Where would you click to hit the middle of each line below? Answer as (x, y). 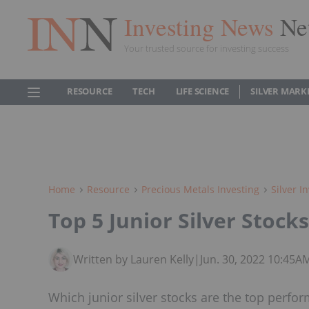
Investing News (202, 26)
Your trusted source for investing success (207, 48)
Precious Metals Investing (200, 189)
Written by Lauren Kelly (133, 259)
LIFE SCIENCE (202, 91)
